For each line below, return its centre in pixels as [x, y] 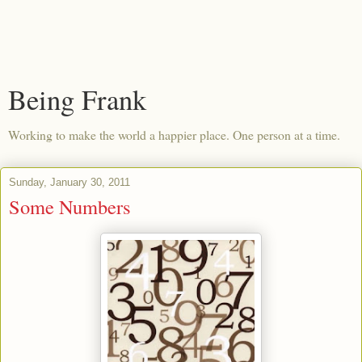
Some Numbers [70, 206]
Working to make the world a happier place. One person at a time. [174, 135]
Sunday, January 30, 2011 [69, 182]
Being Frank [77, 99]
